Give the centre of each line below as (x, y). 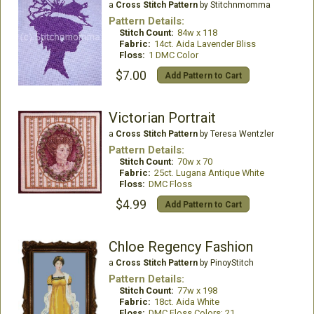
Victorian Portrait (162, 117)
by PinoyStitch (225, 262)
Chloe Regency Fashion (180, 246)
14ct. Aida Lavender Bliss (205, 43)
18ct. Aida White (186, 301)
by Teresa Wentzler (235, 134)
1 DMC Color (173, 55)
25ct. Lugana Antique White (209, 172)
